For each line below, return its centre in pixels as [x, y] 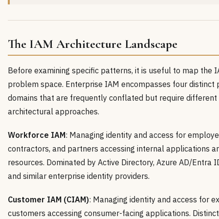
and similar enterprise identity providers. [79, 176]
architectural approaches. [54, 111]
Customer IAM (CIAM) [48, 199]
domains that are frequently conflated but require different [112, 98]
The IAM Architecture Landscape [93, 44]
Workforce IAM [37, 135]
